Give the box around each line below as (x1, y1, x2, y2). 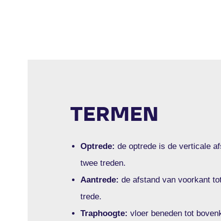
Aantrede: (80, 175, 122, 184)
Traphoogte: (80, 208, 128, 218)
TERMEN (70, 101, 159, 127)
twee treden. (80, 158, 126, 168)
